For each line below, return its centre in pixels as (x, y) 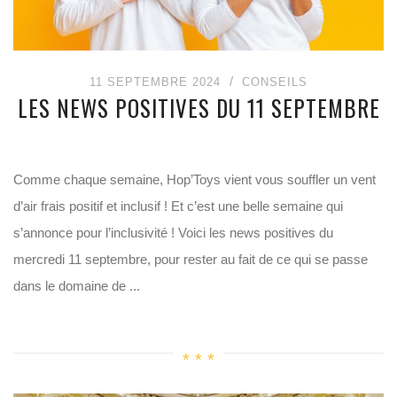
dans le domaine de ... (77, 286)
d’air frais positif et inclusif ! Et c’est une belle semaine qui (178, 206)
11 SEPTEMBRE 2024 (155, 82)
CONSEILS (275, 82)
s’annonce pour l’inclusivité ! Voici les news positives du (173, 233)
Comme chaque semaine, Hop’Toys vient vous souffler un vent (195, 179)
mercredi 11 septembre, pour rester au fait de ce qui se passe (191, 259)
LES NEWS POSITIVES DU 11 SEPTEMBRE (198, 108)
